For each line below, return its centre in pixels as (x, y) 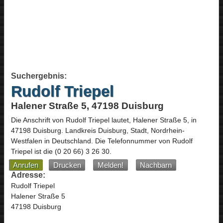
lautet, (121, 120)
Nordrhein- (167, 131)
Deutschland (71, 141)
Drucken (67, 165)
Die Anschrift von (38, 120)
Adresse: (28, 175)
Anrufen (26, 165)
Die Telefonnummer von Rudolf (144, 141)
